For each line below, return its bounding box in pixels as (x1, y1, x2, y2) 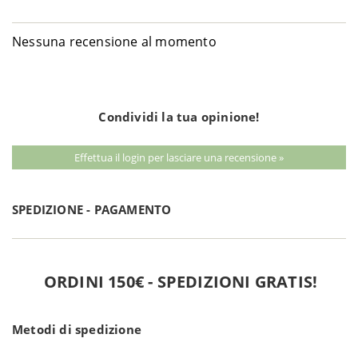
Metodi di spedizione (12, 320, 141, 337)
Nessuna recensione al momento (12, 32, 217, 50)
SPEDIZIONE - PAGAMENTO (12, 201, 172, 217)
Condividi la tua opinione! (98, 108, 260, 125)
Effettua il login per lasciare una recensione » (74, 149, 284, 165)
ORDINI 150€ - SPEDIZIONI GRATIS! (43, 270, 318, 292)
